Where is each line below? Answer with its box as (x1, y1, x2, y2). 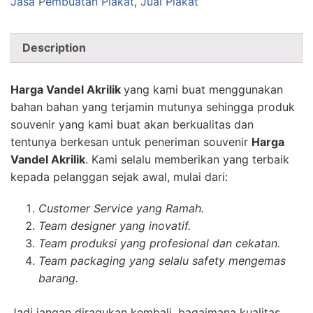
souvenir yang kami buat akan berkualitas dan (10, 117, 254, 132)
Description (22, 41, 86, 55)
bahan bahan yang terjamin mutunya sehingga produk (10, 100, 295, 115)
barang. (38, 271, 78, 286)
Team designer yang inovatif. (38, 219, 191, 233)
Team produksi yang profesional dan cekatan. (38, 236, 280, 251)
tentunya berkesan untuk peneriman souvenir (10, 135, 252, 150)
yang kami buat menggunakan (124, 82, 283, 97)
